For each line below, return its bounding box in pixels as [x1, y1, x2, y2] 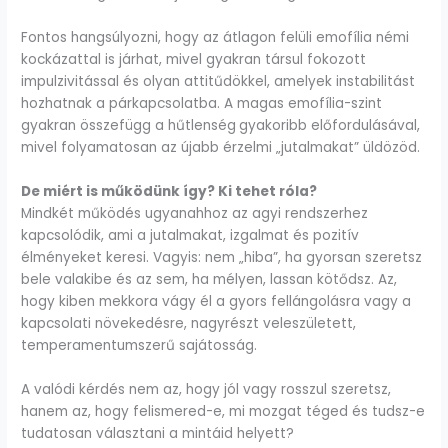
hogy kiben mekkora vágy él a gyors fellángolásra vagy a [21, 291, 412, 311]
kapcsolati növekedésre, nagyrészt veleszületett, [21, 313, 357, 333]
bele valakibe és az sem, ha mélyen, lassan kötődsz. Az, [21, 269, 398, 289]
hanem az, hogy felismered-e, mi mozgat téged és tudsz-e [21, 401, 426, 421]
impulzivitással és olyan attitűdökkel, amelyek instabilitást [21, 72, 416, 92]
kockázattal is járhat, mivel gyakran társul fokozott [21, 50, 367, 70]
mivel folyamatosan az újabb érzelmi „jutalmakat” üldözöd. [21, 138, 421, 158]
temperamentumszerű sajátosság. [21, 335, 258, 355]
